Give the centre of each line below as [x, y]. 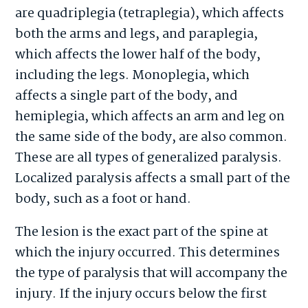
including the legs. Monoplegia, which [133, 75]
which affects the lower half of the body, [138, 55]
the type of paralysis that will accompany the [152, 273]
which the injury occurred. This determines [148, 253]
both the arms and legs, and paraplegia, [137, 34]
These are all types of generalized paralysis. [149, 158]
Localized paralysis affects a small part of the [153, 178]
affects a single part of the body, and [127, 96]
